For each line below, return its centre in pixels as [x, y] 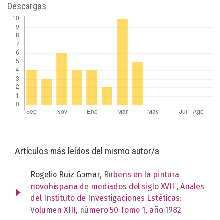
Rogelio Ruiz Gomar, [67, 174]
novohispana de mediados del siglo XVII [103, 186]
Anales [192, 186]
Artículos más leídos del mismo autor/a [87, 151]
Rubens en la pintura [141, 174]
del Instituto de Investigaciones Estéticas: [106, 198]
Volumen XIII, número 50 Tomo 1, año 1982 [106, 210]
